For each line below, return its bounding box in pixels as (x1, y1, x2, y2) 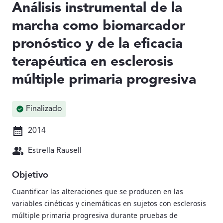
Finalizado (26, 105, 62, 113)
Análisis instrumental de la (12, 1, 182, 15)
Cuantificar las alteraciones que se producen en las (12, 186, 183, 196)
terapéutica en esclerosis (12, 55, 173, 69)
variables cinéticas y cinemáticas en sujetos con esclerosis (12, 198, 206, 208)
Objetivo (12, 170, 48, 180)
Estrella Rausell (28, 146, 82, 155)
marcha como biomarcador (12, 19, 185, 33)
